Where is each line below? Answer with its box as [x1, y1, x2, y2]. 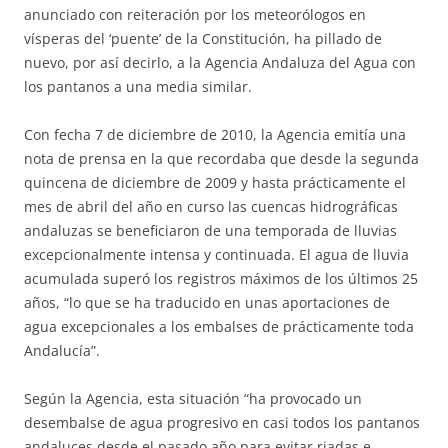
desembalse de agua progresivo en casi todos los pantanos [24, 413, 420, 432]
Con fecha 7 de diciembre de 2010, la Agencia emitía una [24, 125, 406, 144]
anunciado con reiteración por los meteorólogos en [24, 5, 366, 24]
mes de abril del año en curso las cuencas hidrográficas [24, 197, 398, 216]
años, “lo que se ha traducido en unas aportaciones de [24, 293, 390, 312]
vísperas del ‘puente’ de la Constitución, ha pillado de [24, 29, 382, 48]
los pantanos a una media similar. [24, 77, 252, 96]
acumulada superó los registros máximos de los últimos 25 [24, 269, 418, 288]
